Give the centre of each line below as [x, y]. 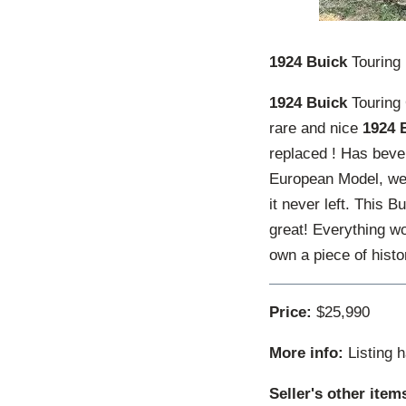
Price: [290, 312]
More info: [306, 353]
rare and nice [316, 128]
